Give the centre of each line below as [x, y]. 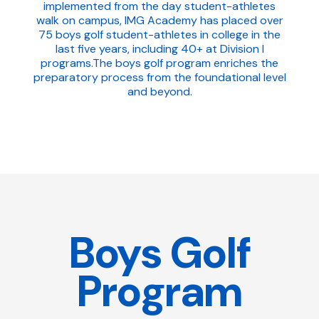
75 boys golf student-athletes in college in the [159, 34]
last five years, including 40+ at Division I [159, 48]
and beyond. [159, 91]
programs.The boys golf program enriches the [159, 63]
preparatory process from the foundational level [159, 77]
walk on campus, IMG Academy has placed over [159, 20]
